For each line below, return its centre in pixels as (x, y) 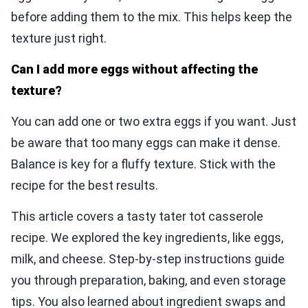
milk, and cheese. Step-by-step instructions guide (148, 259)
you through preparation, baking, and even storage (148, 280)
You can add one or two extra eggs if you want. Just (154, 122)
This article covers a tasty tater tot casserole (137, 217)
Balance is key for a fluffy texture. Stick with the (143, 164)
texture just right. (59, 38)
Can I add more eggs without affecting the (134, 69)
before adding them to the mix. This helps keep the (152, 17)
